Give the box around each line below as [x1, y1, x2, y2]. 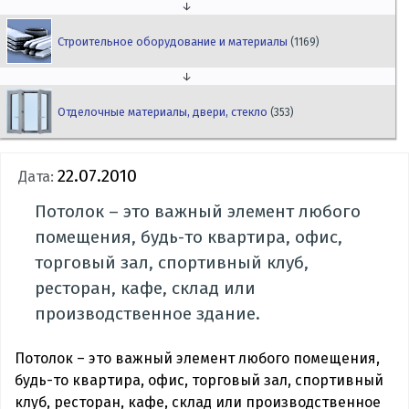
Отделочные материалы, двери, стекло [58, 104, 271, 119]
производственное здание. [35, 303, 261, 325]
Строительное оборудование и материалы [58, 34, 291, 48]
